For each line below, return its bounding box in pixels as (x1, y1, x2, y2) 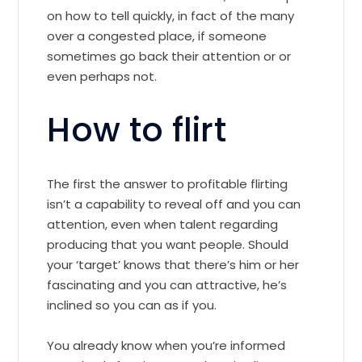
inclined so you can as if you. (47, 297, 217, 314)
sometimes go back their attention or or (47, 48, 292, 65)
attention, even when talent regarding (47, 216, 279, 234)
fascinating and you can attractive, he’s (47, 276, 288, 294)
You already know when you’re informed (47, 337, 286, 355)
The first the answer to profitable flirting (47, 175, 288, 193)
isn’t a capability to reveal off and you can (47, 196, 301, 213)
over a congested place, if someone (47, 27, 267, 45)
